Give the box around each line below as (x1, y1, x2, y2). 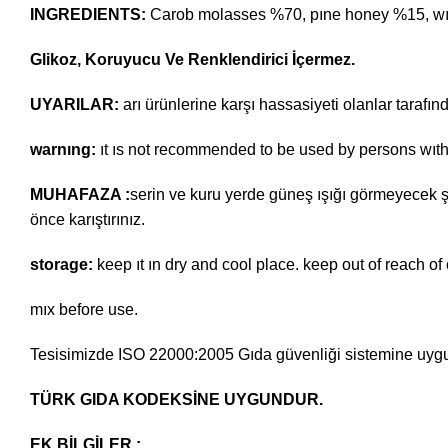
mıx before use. (30, 301, 138, 318)
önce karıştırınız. (30, 211, 145, 228)
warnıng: (30, 141, 96, 158)
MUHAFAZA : (30, 186, 130, 203)
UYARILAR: (30, 96, 123, 113)
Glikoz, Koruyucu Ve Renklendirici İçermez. (30, 51, 355, 68)
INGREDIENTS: (30, 6, 150, 23)
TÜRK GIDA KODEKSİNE (30, 391, 220, 408)
